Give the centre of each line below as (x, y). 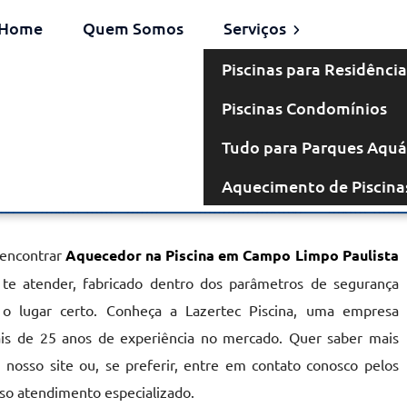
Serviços (256, 28)
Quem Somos (133, 28)
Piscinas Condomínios (304, 108)
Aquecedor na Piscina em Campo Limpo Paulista (232, 255)
